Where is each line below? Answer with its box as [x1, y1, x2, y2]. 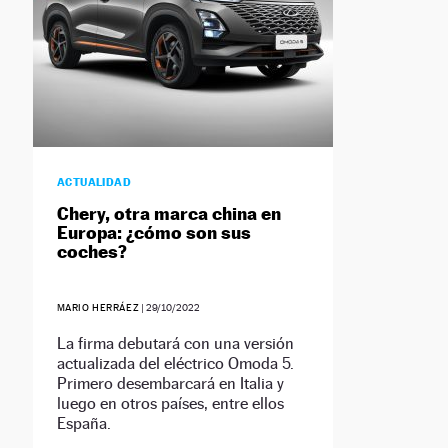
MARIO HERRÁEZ [56, 302, 140, 314]
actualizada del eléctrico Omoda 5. [56, 354, 294, 374]
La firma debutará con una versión [56, 334, 294, 354]
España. [56, 414, 111, 434]
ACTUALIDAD [56, 175, 132, 190]
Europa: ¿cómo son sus [56, 222, 251, 244]
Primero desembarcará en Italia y [56, 374, 284, 394]
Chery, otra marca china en [56, 203, 281, 225]
